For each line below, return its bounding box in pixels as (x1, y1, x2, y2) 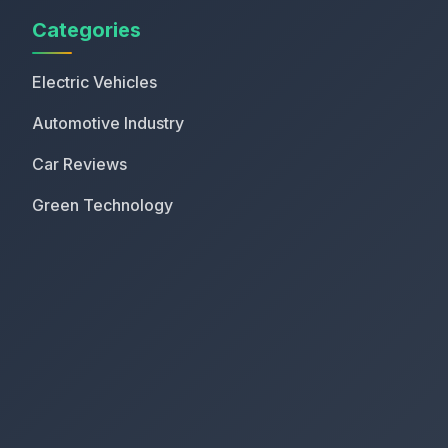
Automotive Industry (32, 113, 184, 133)
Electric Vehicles (32, 72, 157, 92)
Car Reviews (32, 154, 127, 174)
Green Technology (32, 195, 173, 215)
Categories (32, 18, 141, 42)
